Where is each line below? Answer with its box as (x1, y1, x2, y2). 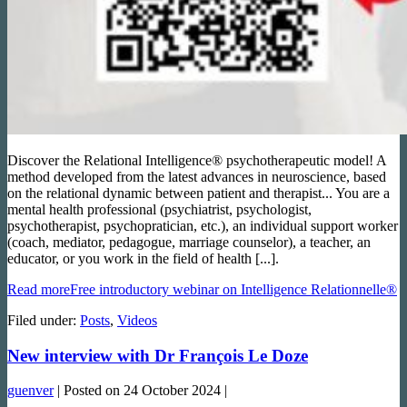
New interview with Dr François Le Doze (7, 345, 308, 365)
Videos (117, 312, 157, 328)
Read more (7, 281, 70, 297)
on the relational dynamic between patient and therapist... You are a (7, 184, 390, 201)
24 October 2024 (124, 382, 221, 399)
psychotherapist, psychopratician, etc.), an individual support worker (7, 217, 398, 233)
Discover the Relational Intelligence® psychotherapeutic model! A (7, 152, 386, 168)
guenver (7, 382, 54, 399)
